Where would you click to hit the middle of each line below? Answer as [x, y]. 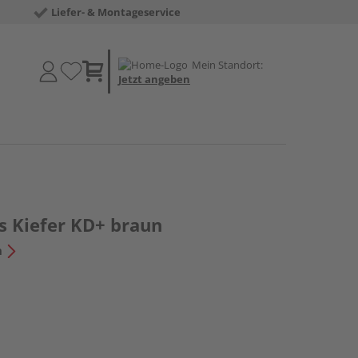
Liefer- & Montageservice [116, 12]
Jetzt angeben [154, 79]
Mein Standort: [227, 64]
